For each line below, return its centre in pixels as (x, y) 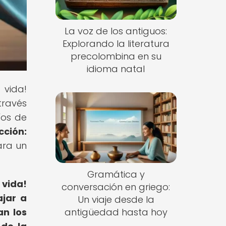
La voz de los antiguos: (116, 31)
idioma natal (116, 69)
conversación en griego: (116, 187)
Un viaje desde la (116, 199)
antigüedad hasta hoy (116, 212)
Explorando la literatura (116, 44)
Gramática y (116, 174)
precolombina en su (116, 56)
